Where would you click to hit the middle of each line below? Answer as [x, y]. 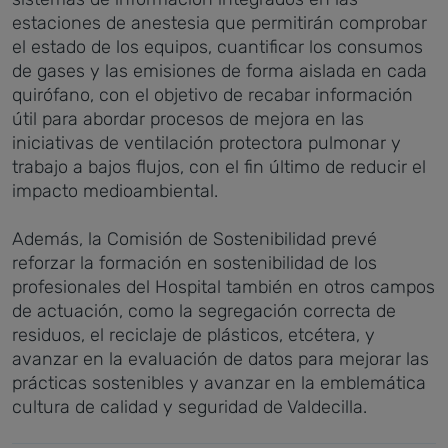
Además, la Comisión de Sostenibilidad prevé [194, 238]
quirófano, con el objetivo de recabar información [212, 94]
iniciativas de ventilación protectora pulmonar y [206, 142]
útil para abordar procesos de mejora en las [188, 118]
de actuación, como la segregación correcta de [204, 310]
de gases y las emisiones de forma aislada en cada [219, 70]
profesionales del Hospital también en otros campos [223, 286]
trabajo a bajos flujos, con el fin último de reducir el [219, 166]
